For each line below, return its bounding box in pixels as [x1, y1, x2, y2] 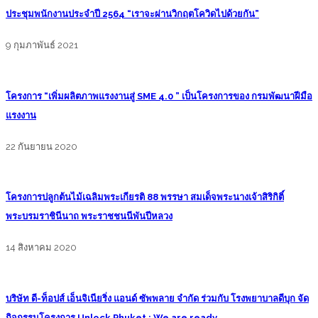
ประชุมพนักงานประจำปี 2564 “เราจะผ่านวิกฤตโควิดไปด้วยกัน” [6, 9, 259, 19]
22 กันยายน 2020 [6, 141, 77, 152]
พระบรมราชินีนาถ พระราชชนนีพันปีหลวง [6, 211, 172, 222]
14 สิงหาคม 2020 [6, 242, 77, 253]
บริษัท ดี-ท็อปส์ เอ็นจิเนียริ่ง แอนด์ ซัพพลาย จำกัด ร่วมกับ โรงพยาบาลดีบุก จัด [6, 292, 309, 304]
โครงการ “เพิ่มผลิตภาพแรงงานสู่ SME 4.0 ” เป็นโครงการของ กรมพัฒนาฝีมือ [6, 90, 312, 102]
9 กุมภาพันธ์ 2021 [6, 40, 78, 51]
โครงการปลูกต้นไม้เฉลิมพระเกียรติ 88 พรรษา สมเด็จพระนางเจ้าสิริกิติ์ [6, 192, 284, 203]
